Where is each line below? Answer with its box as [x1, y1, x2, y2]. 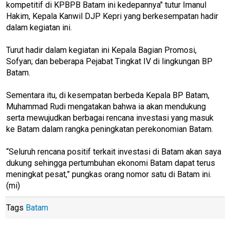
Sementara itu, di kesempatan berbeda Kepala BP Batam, [6, 90, 209, 100]
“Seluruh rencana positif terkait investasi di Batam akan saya [6, 146, 221, 157]
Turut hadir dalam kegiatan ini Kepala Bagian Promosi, [6, 45, 197, 55]
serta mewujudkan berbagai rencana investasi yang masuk [6, 112, 214, 123]
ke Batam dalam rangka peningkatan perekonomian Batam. [6, 124, 213, 134]
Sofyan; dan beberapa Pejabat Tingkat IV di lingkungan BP [6, 56, 213, 66]
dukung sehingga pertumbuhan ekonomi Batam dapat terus [6, 158, 215, 168]
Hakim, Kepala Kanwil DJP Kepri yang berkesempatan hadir [6, 11, 218, 21]
